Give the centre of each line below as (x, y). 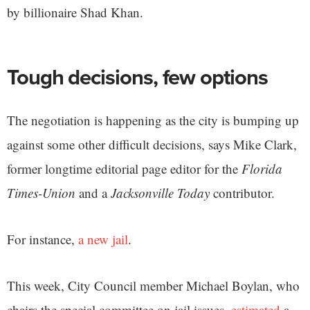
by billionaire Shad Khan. (77, 12)
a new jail (101, 239)
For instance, (41, 239)
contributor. (244, 192)
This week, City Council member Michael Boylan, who (153, 285)
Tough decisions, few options (137, 76)
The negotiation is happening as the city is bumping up (153, 120)
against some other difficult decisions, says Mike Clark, (152, 144)
